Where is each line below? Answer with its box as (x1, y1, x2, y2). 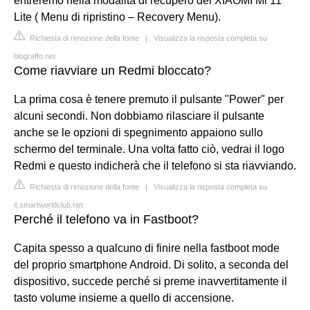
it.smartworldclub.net (14, 200, 83, 209)
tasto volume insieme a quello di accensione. (14, 291, 234, 304)
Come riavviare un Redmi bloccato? (14, 63, 211, 77)
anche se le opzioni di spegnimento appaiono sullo (14, 126, 263, 138)
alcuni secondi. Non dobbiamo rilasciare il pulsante (14, 109, 264, 122)
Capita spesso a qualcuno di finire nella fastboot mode (14, 241, 280, 254)
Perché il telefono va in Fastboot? (14, 212, 199, 226)
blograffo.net (14, 51, 55, 60)
